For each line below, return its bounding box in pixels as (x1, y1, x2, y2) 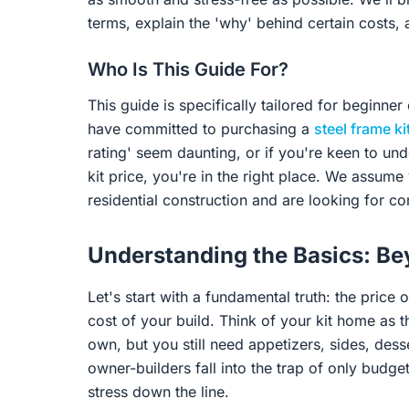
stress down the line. (88, 383, 229, 401)
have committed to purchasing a (88, 120, 314, 138)
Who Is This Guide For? (88, 58, 288, 80)
